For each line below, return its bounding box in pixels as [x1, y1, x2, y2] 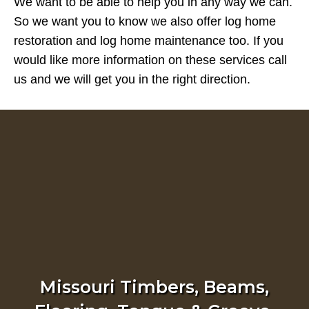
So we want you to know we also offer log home [14, 14, 276, 28]
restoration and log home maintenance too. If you [14, 34, 283, 48]
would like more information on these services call [14, 53, 287, 67]
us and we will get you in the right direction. [14, 72, 250, 86]
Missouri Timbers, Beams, [40, 277, 269, 297]
